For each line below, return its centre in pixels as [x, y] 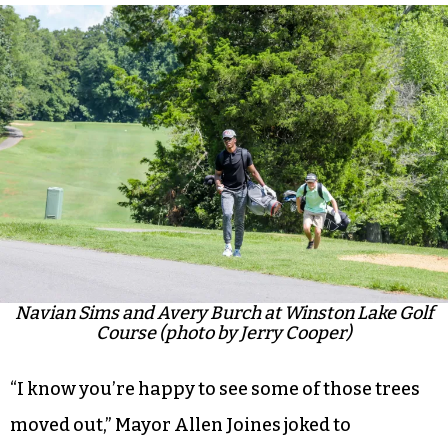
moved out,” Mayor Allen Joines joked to [180, 425]
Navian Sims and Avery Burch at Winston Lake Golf [224, 313]
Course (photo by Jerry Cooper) [224, 333]
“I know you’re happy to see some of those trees [215, 389]
